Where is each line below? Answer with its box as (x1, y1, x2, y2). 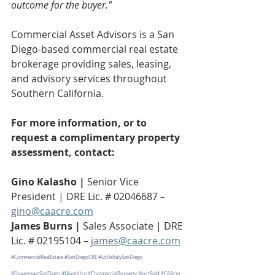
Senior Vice (87, 175, 141, 189)
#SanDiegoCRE (64, 254, 97, 261)
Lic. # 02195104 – (11, 234, 91, 248)
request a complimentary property (11, 131, 182, 145)
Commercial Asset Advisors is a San (11, 28, 177, 42)
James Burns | (11, 219, 83, 233)
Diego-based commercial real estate (11, 42, 180, 56)
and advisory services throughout (11, 72, 169, 86)
